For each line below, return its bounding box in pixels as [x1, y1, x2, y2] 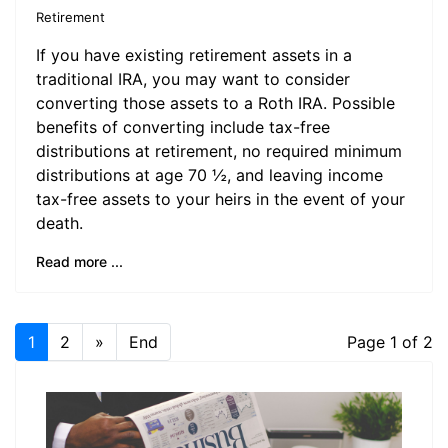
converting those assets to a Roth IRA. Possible [36, 93, 395, 113]
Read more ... [36, 253, 123, 270]
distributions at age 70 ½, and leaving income [36, 165, 383, 185]
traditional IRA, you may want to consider [36, 69, 350, 89]
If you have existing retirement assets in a [36, 45, 352, 65]
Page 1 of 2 [347, 332, 433, 352]
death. [36, 213, 83, 233]
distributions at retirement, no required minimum [36, 141, 402, 161]
